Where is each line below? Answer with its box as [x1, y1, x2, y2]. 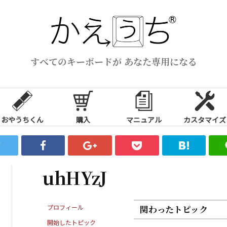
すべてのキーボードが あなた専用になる [30, 54, 197, 68]
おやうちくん [1, 114, 44, 125]
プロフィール [47, 202, 84, 211]
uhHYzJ [43, 165, 107, 190]
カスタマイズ [183, 114, 226, 125]
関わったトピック [140, 203, 208, 215]
